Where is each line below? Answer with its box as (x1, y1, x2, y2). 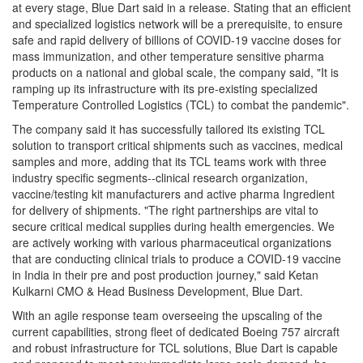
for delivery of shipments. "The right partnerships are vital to (12, 201, 318, 218)
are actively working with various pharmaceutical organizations (12, 233, 331, 250)
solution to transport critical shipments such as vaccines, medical (12, 136, 343, 153)
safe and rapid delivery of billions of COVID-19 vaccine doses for (12, 31, 341, 48)
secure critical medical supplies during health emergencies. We (12, 217, 335, 234)
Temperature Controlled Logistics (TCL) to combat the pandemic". (12, 96, 349, 113)
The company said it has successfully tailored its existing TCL (12, 120, 325, 137)
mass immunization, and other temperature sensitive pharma (12, 47, 324, 64)
